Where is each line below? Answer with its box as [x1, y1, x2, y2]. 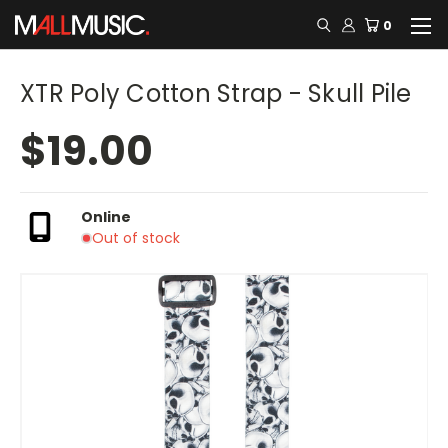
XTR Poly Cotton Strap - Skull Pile [20, 77, 412, 110]
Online [81, 206, 131, 227]
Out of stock [91, 227, 180, 248]
